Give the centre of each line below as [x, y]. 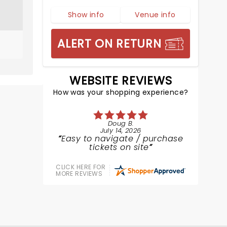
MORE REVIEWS [79, 174]
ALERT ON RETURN [109, 44]
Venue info [155, 15]
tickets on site [119, 147]
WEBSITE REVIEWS [121, 81]
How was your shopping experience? [121, 92]
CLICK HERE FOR [81, 167]
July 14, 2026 [121, 130]
